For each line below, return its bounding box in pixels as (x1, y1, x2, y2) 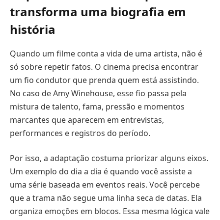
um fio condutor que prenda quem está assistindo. (10, 74, 199, 85)
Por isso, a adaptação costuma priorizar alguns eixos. (10, 153, 208, 164)
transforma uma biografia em (10, 3, 186, 20)
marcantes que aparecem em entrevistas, (10, 114, 164, 125)
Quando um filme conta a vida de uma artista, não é (10, 48, 202, 59)
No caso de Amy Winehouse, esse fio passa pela (10, 87, 187, 99)
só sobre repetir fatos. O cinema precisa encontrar (10, 61, 198, 72)
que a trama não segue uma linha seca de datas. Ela (10, 192, 202, 204)
